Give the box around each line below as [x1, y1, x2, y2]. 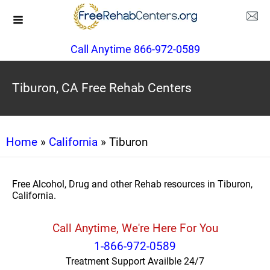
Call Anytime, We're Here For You [52, 221, 218, 235]
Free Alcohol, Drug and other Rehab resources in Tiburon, [12, 178, 253, 190]
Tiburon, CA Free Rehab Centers [12, 81, 192, 95]
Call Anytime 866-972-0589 [70, 43, 200, 55]
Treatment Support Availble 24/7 [66, 256, 204, 267]
